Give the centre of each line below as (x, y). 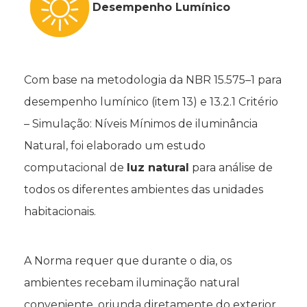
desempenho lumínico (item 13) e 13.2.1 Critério (151, 102)
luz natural (158, 168)
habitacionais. (60, 212)
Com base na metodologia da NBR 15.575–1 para (153, 80)
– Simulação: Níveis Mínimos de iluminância (141, 124)
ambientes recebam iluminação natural (132, 283)
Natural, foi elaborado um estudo (115, 146)
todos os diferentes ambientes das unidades (144, 190)
